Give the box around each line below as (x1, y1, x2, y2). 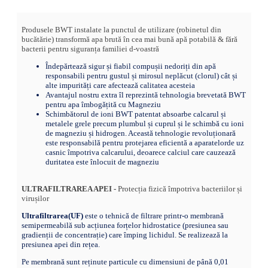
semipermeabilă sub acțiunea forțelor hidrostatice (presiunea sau (22, 220, 229, 230)
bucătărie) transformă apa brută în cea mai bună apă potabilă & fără (22, 34, 237, 44)
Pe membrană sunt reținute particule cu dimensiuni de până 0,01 (22, 257, 229, 266)
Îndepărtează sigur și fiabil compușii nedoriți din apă (45, 61, 216, 71)
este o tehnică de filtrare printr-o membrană (83, 211, 224, 220)
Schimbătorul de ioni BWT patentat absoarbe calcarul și (45, 109, 226, 118)
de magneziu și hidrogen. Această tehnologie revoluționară (45, 128, 236, 138)
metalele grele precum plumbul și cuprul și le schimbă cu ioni (45, 118, 244, 128)
